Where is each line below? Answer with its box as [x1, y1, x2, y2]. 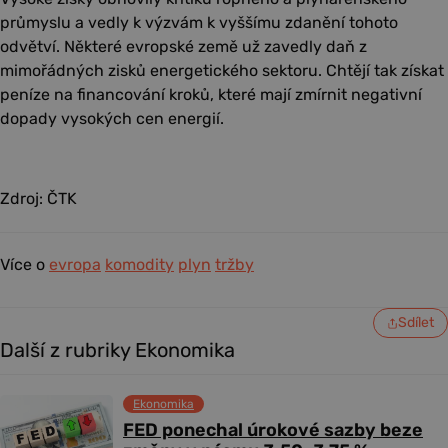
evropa [49, 255, 101, 275]
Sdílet [398, 314, 434, 332]
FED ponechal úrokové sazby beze [123, 419, 423, 442]
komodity [105, 255, 174, 275]
